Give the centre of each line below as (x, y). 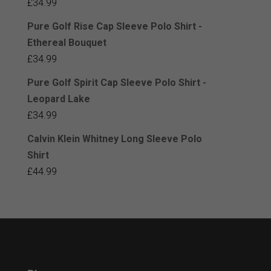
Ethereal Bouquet (67, 42)
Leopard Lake (58, 99)
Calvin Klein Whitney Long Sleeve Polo (114, 139)
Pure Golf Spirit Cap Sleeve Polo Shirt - (116, 82)
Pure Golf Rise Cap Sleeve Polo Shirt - (114, 26)
